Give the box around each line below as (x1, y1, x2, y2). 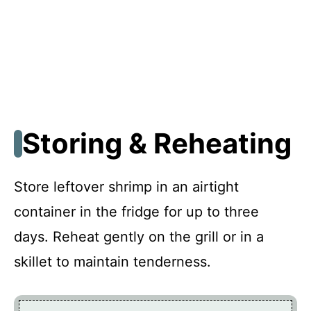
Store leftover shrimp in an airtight (14, 178, 239, 195)
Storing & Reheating (22, 126, 292, 160)
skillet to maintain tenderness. (14, 253, 211, 270)
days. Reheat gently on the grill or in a (14, 228, 264, 245)
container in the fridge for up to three (14, 203, 259, 220)
